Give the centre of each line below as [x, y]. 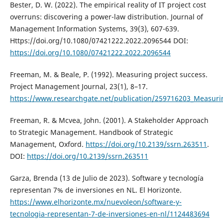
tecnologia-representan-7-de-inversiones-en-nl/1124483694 [110, 214]
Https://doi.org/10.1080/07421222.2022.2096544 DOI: [99, 41]
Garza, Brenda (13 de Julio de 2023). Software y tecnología [107, 178]
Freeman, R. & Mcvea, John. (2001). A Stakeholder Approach [109, 120]
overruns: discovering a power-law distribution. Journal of [106, 17]
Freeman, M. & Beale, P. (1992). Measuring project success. [109, 75]
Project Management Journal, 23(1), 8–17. [79, 87]
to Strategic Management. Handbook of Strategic [91, 132]
